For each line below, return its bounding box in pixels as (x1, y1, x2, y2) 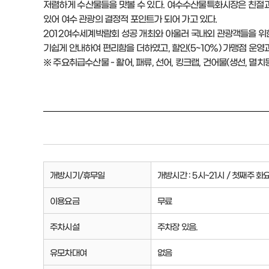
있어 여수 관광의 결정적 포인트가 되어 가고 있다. (43, 13, 217, 23)
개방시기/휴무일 (50, 170, 105, 179)
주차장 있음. (157, 222, 198, 231)
